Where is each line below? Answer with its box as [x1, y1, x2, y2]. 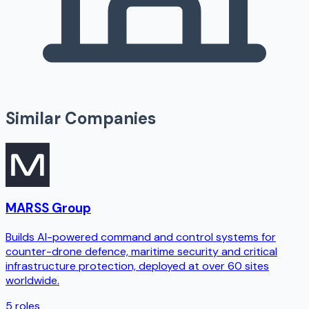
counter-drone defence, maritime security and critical [6, 244, 277, 259]
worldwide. [6, 273, 59, 288]
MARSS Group [6, 199, 91, 217]
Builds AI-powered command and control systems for [6, 230, 276, 244]
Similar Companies [6, 107, 156, 129]
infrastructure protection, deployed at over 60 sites [6, 259, 269, 273]
